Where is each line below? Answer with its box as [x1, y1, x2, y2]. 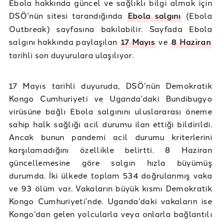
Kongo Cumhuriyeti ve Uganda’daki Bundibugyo [9, 93, 212, 104]
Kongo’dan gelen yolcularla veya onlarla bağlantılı [9, 208, 212, 220]
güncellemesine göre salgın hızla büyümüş [9, 157, 212, 168]
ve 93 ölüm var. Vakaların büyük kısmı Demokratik [9, 183, 212, 194]
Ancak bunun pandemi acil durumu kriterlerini [9, 131, 212, 143]
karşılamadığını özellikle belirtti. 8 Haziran [9, 144, 212, 155]
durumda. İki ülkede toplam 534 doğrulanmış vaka [9, 170, 212, 181]
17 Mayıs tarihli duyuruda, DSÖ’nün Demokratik [9, 80, 212, 91]
